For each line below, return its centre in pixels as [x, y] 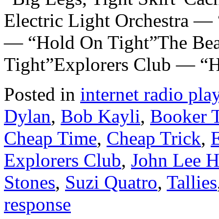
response [37, 204]
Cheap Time [50, 138]
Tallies [192, 182]
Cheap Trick [154, 138]
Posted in [40, 94]
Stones [30, 182]
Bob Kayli [100, 116]
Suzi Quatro [111, 182]
